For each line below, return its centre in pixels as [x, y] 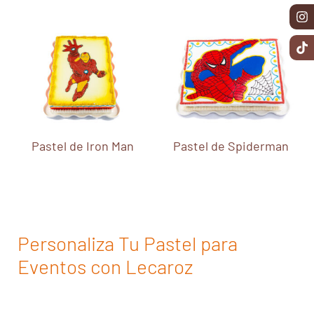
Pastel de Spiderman [231, 146]
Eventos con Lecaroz [105, 267]
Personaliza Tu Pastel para [128, 244]
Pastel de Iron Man [83, 146]
